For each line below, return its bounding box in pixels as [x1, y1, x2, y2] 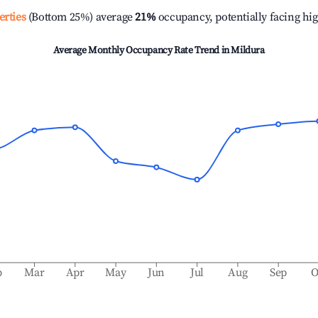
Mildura [231, 44, 265, 57]
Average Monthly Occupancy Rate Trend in [53, 44, 231, 57]
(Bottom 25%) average [26, 10, 133, 24]
